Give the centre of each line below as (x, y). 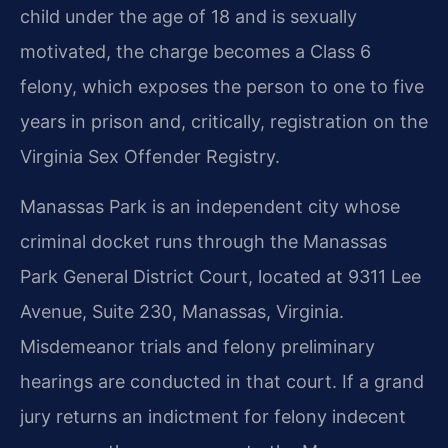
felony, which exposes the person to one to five (222, 86)
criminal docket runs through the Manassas (203, 241)
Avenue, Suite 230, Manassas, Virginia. (182, 311)
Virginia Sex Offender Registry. (150, 156)
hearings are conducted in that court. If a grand (222, 381)
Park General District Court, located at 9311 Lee (220, 276)
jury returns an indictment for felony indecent (213, 416)
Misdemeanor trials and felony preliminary (197, 346)
